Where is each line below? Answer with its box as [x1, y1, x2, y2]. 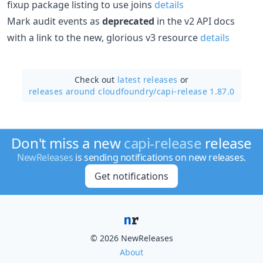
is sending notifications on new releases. [73, 151, 246, 164]
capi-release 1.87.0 [156, 85, 235, 97]
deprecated [102, 14, 154, 28]
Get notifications [94, 170, 168, 183]
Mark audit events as [7, 14, 102, 28]
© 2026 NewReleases [90, 232, 173, 244]
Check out [74, 73, 118, 85]
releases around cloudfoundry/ [28, 85, 157, 97]
